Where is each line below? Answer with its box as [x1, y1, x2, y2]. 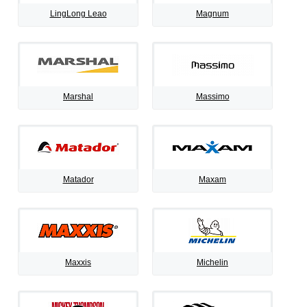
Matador [62, 175, 94, 184]
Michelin [197, 258, 228, 267]
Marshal [63, 92, 93, 101]
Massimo [195, 92, 230, 101]
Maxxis [65, 258, 91, 267]
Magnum [196, 9, 229, 19]
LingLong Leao [49, 9, 107, 19]
